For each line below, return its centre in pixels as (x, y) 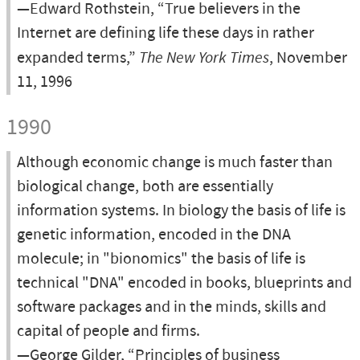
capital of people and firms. (108, 331)
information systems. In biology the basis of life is (181, 211)
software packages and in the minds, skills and (172, 307)
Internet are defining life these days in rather (166, 33)
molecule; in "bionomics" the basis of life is (161, 259)
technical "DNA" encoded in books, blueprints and (184, 283)
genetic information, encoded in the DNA (154, 235)
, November (308, 58)
